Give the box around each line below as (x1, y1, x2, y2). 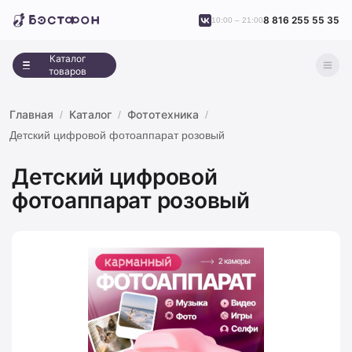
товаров (49, 65, 87, 77)
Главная (9, 108, 53, 121)
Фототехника (127, 108, 199, 121)
